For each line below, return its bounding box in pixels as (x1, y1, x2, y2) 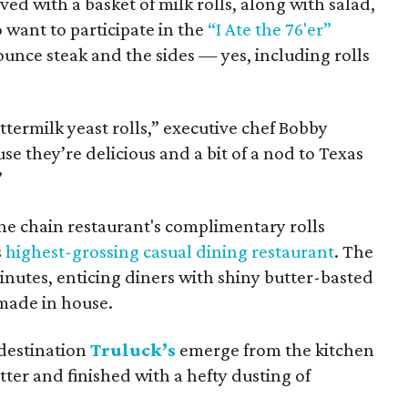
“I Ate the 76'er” (208, 18, 332, 40)
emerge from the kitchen (179, 339, 375, 361)
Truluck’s (90, 339, 177, 361)
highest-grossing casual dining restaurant (5, 240, 335, 262)
